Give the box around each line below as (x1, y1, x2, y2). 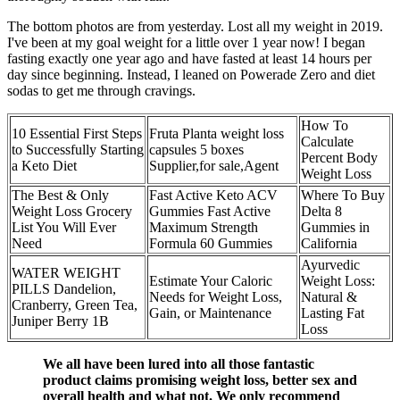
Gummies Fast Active (149, 203, 271, 219)
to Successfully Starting (12, 141, 144, 157)
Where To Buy (301, 187, 385, 203)
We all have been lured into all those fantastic (43, 355, 314, 371)
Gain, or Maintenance (149, 304, 271, 321)
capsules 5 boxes (149, 141, 244, 157)
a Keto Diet (12, 157, 77, 173)
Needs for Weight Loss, (149, 288, 282, 304)
